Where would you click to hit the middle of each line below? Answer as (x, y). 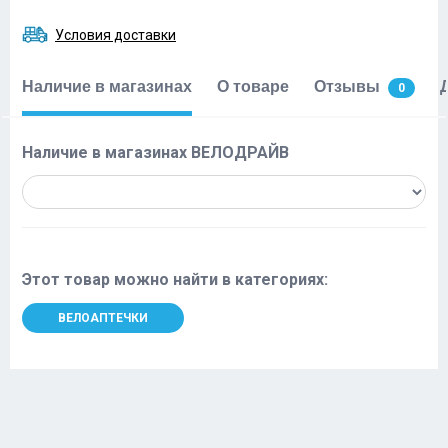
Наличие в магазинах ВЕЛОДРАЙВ (155, 152)
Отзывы (347, 86)
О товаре (253, 86)
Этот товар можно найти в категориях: (175, 279)
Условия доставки (115, 34)
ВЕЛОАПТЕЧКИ (103, 318)
